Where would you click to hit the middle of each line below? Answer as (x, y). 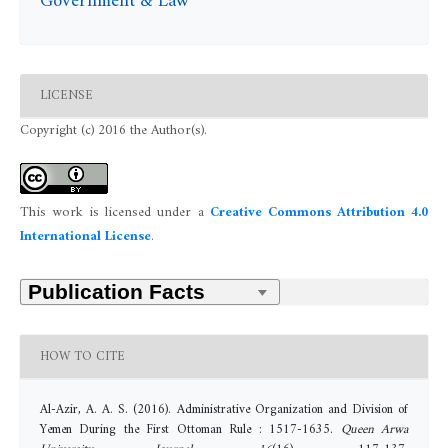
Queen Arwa (374, 430)
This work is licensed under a (114, 213)
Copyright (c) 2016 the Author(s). (113, 131)
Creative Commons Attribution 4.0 (319, 213)
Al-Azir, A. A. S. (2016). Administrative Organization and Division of (224, 410)
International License (85, 237)
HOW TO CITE (82, 356)
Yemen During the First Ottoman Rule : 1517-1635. (190, 430)
